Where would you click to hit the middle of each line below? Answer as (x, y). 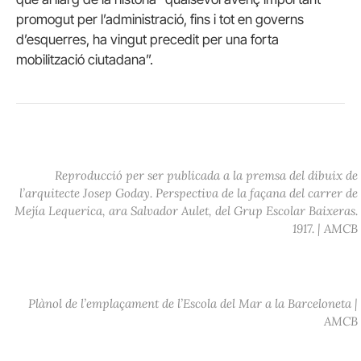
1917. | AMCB (326, 229)
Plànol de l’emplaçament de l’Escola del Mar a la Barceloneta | (193, 304)
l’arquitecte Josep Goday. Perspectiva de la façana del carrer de (189, 193)
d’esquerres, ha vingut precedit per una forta (147, 39)
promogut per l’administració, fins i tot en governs (160, 19)
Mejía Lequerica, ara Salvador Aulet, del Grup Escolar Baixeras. (187, 211)
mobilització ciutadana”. (85, 59)
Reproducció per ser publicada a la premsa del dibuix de (207, 176)
